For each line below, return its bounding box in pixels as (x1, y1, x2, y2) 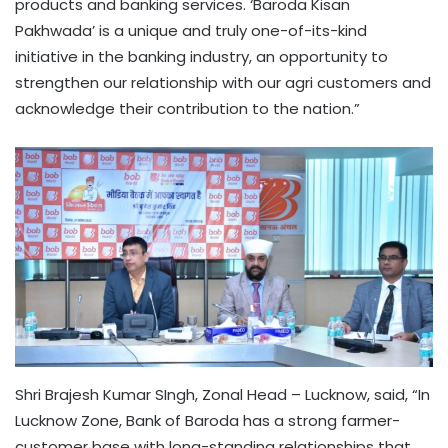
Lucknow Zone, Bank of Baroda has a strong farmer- (15, 409, 400, 431)
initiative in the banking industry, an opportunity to (15, 46, 388, 68)
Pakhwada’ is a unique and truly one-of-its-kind (15, 20, 367, 42)
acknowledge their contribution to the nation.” (15, 98, 360, 120)
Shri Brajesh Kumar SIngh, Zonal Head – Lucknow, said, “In (15, 383, 430, 405)
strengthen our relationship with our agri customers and (15, 72, 431, 94)
